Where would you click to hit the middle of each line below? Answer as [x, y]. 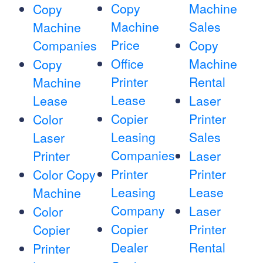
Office [127, 64]
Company [138, 210]
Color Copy [64, 175]
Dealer [129, 247]
